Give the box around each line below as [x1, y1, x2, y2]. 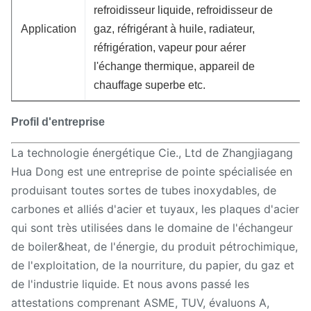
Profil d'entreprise [11, 115, 105, 128]
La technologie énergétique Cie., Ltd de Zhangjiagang [11, 145, 293, 160]
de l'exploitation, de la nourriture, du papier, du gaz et [11, 258, 294, 272]
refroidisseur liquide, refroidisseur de [94, 3, 273, 16]
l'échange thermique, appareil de [94, 60, 255, 72]
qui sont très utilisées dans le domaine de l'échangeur [11, 220, 293, 235]
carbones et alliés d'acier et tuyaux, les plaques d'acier [11, 201, 299, 216]
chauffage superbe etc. [94, 78, 205, 91]
